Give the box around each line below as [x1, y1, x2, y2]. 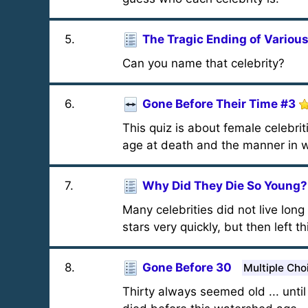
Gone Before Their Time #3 [142, 97, 296, 111]
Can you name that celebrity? [122, 56, 285, 70]
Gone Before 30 [142, 261, 232, 274]
